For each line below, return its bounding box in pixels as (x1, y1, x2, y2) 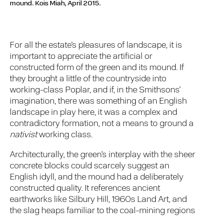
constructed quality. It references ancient (10, 184, 161, 194)
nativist (10, 130, 37, 140)
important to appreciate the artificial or (10, 52, 153, 62)
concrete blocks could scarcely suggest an (10, 162, 170, 171)
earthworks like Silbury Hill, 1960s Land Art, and (10, 195, 187, 205)
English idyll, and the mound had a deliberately (10, 173, 184, 182)
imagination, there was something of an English (10, 97, 187, 107)
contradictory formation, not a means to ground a (10, 119, 194, 129)
